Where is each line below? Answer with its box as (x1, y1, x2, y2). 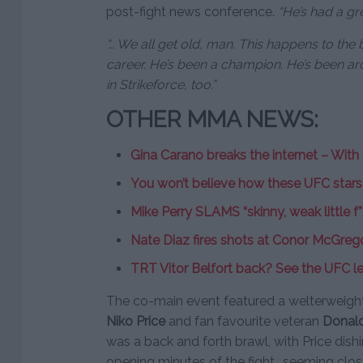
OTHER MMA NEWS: (106, 106, 318, 134)
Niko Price (106, 314, 165, 330)
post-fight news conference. (106, 4, 278, 20)
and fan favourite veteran (165, 314, 322, 330)
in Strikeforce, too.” (106, 77, 216, 93)
